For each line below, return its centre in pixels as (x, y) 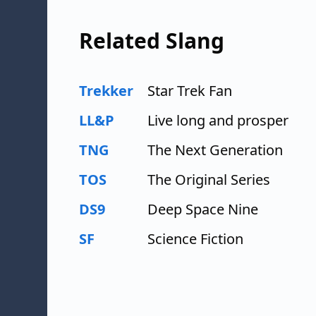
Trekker (106, 91)
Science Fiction (195, 239)
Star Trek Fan (190, 91)
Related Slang (152, 41)
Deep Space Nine (203, 209)
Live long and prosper (218, 120)
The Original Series (209, 180)
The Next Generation (215, 150)
